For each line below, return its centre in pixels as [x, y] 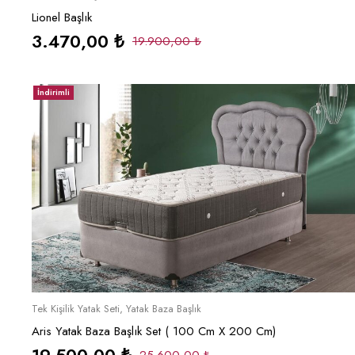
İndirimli [53, 93]
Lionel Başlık [62, 18]
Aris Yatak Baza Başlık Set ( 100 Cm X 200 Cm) [154, 332]
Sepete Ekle [198, 307]
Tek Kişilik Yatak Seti [76, 309]
